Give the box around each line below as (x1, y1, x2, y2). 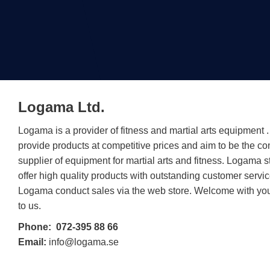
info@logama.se (46, 236, 119, 247)
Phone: (18, 221, 51, 232)
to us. (18, 201, 41, 212)
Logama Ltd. (18, 99, 105, 116)
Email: (18, 236, 46, 247)
